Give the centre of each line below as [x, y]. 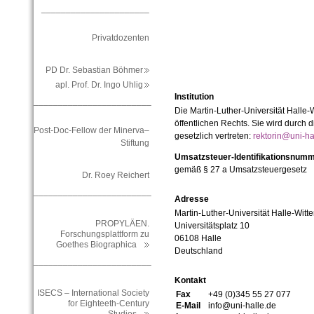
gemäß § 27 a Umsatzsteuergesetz [240, 170]
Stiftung [135, 143]
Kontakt [190, 281]
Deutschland [198, 251]
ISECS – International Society [93, 293]
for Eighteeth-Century [108, 304]
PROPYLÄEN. [122, 224]
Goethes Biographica [102, 245]
